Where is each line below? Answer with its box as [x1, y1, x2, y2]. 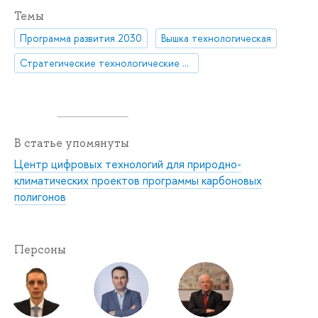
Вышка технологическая [161, 31, 272, 45]
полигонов [14, 189, 66, 205]
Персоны [14, 242, 66, 258]
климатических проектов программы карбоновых [14, 172, 262, 189]
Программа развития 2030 [20, 31, 143, 45]
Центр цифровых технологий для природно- [14, 156, 241, 172]
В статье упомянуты [14, 136, 129, 151]
